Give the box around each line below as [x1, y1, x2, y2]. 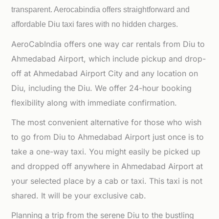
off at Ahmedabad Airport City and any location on [11, 68, 198, 78]
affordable [11, 20, 48, 28]
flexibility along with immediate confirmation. [11, 98, 177, 108]
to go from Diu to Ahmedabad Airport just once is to [11, 132, 204, 142]
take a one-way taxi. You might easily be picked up [11, 147, 201, 156]
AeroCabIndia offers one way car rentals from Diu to [11, 39, 205, 49]
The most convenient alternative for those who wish [11, 117, 202, 127]
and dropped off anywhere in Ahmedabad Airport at [11, 161, 203, 171]
